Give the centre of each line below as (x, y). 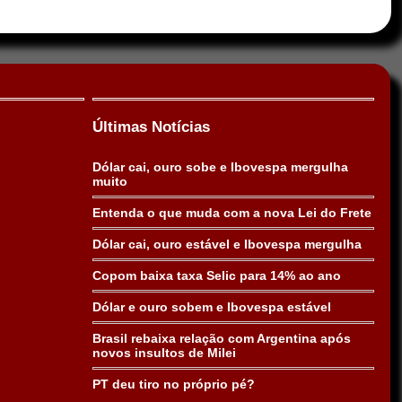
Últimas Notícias (151, 127)
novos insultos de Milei (164, 353)
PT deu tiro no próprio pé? (173, 384)
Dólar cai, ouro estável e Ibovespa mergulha (227, 244)
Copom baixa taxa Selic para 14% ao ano (216, 275)
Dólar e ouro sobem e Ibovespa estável (211, 307)
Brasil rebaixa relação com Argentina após (221, 338)
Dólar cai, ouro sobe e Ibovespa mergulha (220, 167)
